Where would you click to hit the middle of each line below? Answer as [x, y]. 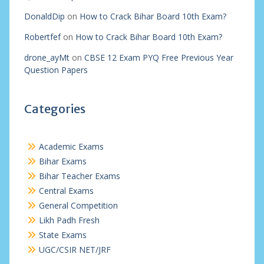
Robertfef [42, 37]
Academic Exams [71, 146]
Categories [55, 109]
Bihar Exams [62, 161]
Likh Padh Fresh [69, 220]
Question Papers [56, 70]
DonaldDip [44, 16]
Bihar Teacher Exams [79, 176]
